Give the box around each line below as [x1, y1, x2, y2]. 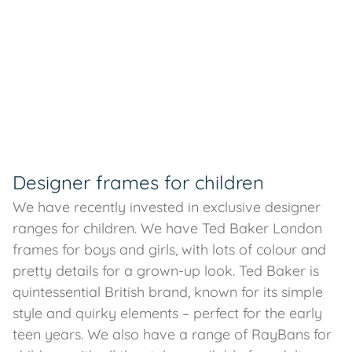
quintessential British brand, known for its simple [13, 283, 323, 301]
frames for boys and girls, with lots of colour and [13, 240, 326, 258]
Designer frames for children [13, 170, 264, 194]
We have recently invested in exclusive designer [13, 198, 321, 216]
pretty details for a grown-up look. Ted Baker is [13, 262, 319, 280]
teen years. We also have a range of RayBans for [13, 325, 332, 343]
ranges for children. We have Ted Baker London [13, 219, 322, 237]
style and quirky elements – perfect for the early [13, 304, 322, 322]
